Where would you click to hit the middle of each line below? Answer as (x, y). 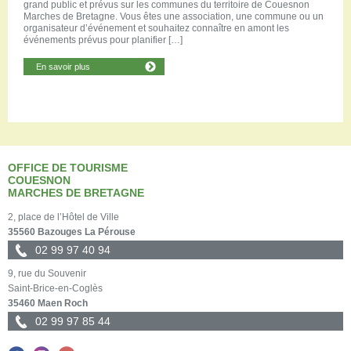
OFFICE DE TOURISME (68, 168)
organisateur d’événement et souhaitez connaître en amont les (156, 29)
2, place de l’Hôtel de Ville (63, 217)
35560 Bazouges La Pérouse (72, 232)
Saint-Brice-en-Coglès (55, 289)
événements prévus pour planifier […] (103, 40)
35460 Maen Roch (49, 304)
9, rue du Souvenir (47, 274)
